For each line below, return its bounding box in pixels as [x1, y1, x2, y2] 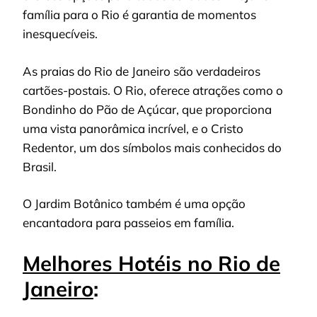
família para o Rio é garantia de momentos [23, 7, 256, 23]
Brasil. [23, 158, 57, 174]
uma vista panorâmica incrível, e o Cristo [23, 120, 243, 136]
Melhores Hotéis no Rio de [23, 250, 280, 276]
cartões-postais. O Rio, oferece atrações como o [23, 82, 283, 98]
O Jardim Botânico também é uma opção [23, 196, 246, 212]
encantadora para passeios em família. [23, 215, 234, 231]
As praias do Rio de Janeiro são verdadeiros [23, 63, 260, 79]
